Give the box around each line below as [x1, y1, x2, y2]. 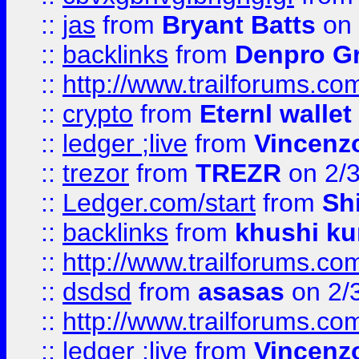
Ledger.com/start [63, 188, 256, 217]
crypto [63, 99, 133, 128]
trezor [63, 159, 129, 188]
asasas [198, 277, 284, 306]
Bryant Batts [162, 10, 316, 39]
